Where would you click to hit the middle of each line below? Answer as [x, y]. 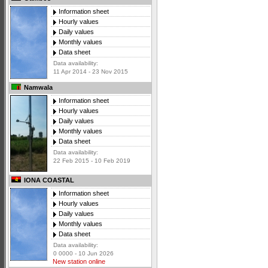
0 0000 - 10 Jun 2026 [83, 254]
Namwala [37, 88]
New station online [78, 262]
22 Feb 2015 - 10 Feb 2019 [92, 161]
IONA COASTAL [48, 180]
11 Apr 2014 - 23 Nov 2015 [91, 72]
